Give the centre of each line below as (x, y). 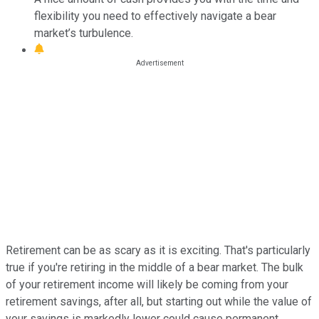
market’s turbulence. (84, 33)
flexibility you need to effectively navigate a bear (155, 16)
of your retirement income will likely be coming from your (147, 284)
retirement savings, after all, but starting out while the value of (159, 301)
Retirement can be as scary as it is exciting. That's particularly (158, 250)
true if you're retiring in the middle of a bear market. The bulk (155, 267)
